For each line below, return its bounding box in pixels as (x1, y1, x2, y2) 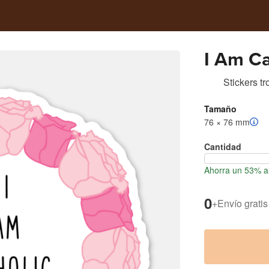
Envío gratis (217, 196, 268, 210)
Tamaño (204, 103, 237, 115)
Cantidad (204, 141, 241, 153)
